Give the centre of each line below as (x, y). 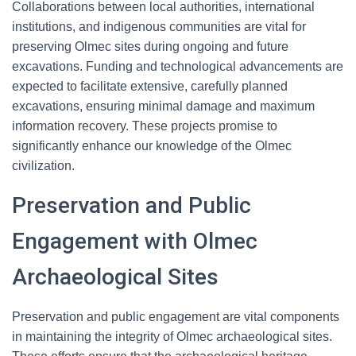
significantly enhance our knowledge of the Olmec (152, 146)
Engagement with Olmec (135, 241)
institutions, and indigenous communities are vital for (159, 27)
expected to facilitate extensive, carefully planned (150, 86)
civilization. (43, 166)
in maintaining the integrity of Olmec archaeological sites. (172, 337)
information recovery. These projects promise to (145, 126)
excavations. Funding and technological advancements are (178, 66)
